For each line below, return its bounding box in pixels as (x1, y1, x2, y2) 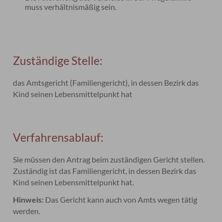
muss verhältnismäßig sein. (25, 2, 117, 11)
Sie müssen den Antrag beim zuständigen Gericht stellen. (13, 155, 205, 164)
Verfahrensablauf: (13, 130, 104, 144)
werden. (13, 206, 41, 216)
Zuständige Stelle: (13, 54, 103, 67)
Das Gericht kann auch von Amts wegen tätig (44, 195, 198, 204)
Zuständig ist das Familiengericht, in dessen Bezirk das (13, 166, 197, 175)
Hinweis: (13, 195, 44, 204)
